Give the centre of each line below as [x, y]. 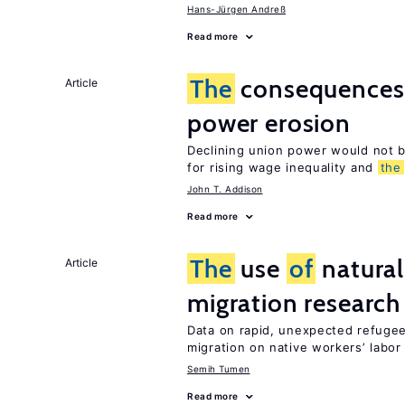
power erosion [269, 123]
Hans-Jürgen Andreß [236, 9]
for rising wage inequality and [283, 167]
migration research [294, 303]
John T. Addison [225, 189]
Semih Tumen [219, 369]
